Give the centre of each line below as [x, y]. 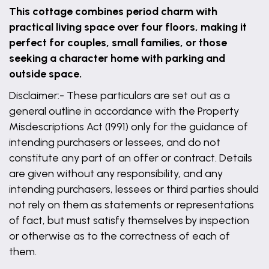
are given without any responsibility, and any [116, 174]
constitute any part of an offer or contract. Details [131, 158]
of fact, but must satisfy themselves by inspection [129, 220]
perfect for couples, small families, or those [118, 43]
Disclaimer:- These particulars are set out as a [119, 95]
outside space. [47, 74]
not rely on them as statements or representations [131, 205]
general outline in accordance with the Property [124, 111]
